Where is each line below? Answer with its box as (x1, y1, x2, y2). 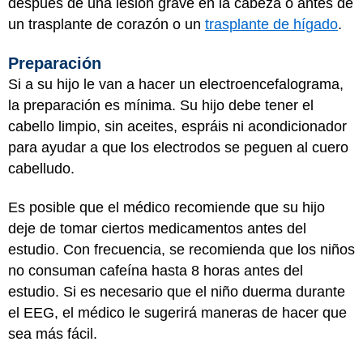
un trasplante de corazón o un (8, 16, 205, 32)
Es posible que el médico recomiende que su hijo (8, 199, 325, 216)
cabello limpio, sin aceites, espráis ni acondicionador (8, 117, 347, 135)
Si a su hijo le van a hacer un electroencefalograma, (8, 75, 344, 92)
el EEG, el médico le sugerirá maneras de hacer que (8, 305, 347, 321)
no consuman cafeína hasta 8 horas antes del (8, 263, 303, 279)
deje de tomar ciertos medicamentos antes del (8, 220, 306, 237)
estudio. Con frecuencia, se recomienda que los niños (8, 241, 355, 258)
